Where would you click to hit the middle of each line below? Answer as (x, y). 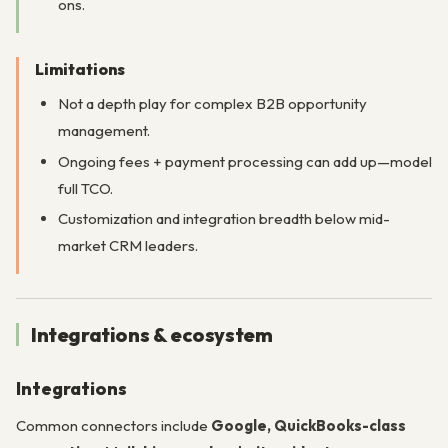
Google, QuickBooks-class (308, 426)
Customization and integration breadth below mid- (223, 219)
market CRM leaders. (127, 246)
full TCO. (85, 188)
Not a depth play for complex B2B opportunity (212, 103)
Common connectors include (113, 426)
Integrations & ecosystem (152, 335)
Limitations (80, 68)
